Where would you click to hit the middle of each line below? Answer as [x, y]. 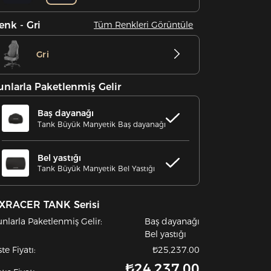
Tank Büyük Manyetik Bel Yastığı [96, 169]
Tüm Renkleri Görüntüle [144, 25]
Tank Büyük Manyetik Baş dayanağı [101, 124]
